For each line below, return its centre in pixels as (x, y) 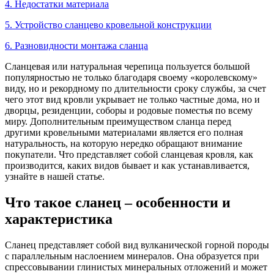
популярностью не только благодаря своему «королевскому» (131, 77)
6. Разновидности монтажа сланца (76, 45)
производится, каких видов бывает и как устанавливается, (127, 165)
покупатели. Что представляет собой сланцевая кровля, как (129, 154)
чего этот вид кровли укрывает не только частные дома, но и (132, 99)
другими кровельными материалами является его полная (124, 132)
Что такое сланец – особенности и (118, 202)
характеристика (59, 219)
